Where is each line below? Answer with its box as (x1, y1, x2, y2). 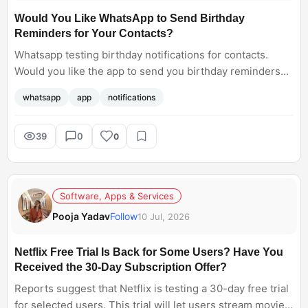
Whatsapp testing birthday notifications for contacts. (14, 48, 268, 61)
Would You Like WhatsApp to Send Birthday (14, 12, 245, 24)
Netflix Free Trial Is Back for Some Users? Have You (14, 246, 283, 258)
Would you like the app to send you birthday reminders (14, 65, 280, 78)
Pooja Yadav (52, 210, 110, 222)
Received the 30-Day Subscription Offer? (14, 261, 227, 273)
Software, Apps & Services (60, 190, 174, 201)
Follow (110, 210, 137, 222)
